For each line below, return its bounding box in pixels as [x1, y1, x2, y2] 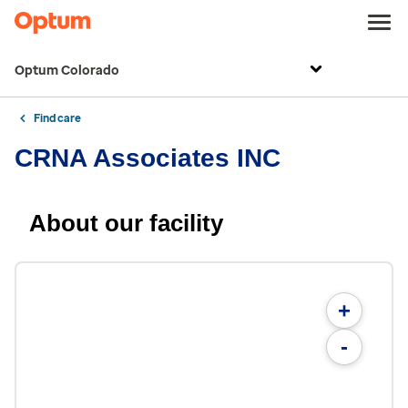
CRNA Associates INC [15, 144, 280, 172]
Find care [34, 112, 81, 125]
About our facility [29, 209, 223, 237]
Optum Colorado [15, 63, 119, 78]
